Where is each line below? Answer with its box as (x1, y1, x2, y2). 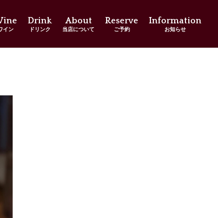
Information (149, 16, 202, 26)
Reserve (105, 16, 139, 26)
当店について (62, 27, 95, 33)
